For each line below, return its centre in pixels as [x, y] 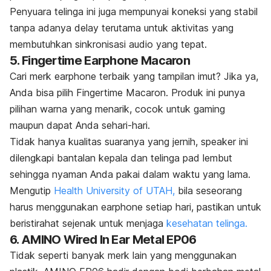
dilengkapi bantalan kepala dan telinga [96, 158]
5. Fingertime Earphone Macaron [100, 60]
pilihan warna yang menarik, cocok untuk [102, 109]
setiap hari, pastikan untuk [202, 207]
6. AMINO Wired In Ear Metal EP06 [103, 239]
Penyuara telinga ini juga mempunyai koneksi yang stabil [134, 11]
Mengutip [32, 190]
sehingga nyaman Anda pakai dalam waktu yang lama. [130, 174]
